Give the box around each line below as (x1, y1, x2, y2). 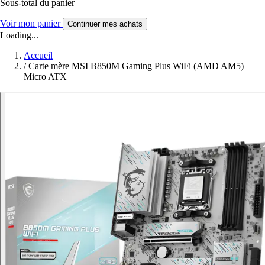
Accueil (24, 50, 53, 61)
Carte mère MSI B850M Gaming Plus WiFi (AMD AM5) (28, 61, 244, 72)
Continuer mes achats (67, 20, 143, 29)
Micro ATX (24, 72, 67, 82)
